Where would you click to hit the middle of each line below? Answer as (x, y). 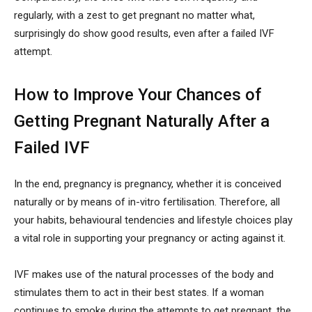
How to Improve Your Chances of (138, 95)
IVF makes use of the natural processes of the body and (144, 275)
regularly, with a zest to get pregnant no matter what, (134, 16)
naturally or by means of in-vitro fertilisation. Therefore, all (147, 202)
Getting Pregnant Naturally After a (142, 122)
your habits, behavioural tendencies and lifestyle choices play (153, 220)
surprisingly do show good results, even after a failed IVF (144, 34)
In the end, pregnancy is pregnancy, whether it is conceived (148, 184)
